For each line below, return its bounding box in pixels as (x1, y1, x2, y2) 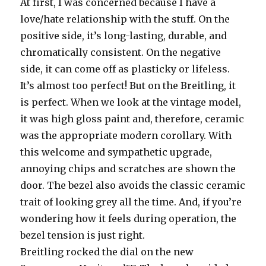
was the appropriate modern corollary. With (20, 129, 232, 141)
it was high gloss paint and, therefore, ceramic (20, 112, 245, 125)
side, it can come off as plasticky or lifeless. (20, 62, 230, 75)
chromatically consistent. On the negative (20, 46, 221, 58)
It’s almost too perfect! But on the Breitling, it (20, 79, 236, 91)
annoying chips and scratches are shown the (20, 162, 236, 175)
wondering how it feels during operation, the (20, 212, 237, 224)
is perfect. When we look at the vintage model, (20, 96, 242, 108)
